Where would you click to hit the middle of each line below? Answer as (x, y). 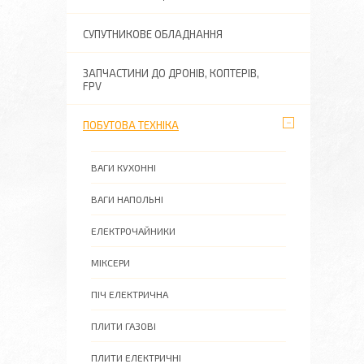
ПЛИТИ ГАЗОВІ (123, 326)
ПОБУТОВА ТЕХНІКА (131, 125)
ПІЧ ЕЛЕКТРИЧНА (130, 294)
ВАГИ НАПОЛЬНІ (127, 199)
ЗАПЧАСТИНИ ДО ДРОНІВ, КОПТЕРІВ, (171, 73)
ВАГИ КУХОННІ (123, 167)
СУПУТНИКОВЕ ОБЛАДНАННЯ (153, 34)
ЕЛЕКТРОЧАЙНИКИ (133, 231)
